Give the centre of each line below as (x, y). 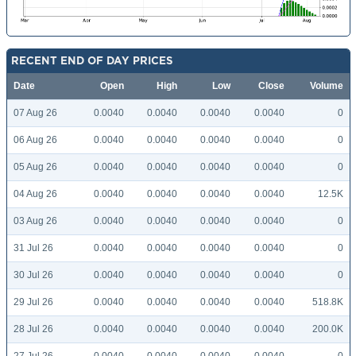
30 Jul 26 (33, 275)
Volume (327, 86)
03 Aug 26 (35, 221)
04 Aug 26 (35, 194)
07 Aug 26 (35, 113)
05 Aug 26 (35, 167)
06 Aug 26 (35, 140)
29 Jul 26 (33, 302)
